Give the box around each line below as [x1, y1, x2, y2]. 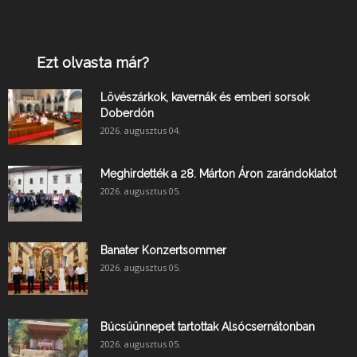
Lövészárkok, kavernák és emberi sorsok [100, 90, 309, 104]
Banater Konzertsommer [100, 243, 226, 257]
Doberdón [100, 106, 154, 120]
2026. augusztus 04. [100, 124, 181, 136]
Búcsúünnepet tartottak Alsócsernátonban [100, 320, 315, 333]
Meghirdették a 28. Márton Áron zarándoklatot [100, 167, 336, 180]
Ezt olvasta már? [37, 53, 149, 71]
